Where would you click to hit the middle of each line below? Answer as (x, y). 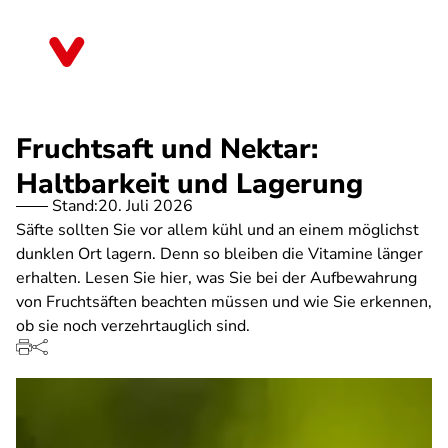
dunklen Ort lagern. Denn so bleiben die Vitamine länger (219, 254)
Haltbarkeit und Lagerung (189, 184)
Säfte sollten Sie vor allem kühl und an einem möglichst (217, 230)
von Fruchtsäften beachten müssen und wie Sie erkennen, (224, 302)
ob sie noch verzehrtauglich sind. (133, 326)
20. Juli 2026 (145, 206)
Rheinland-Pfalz (161, 59)
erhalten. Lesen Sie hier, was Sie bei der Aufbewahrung (216, 278)
